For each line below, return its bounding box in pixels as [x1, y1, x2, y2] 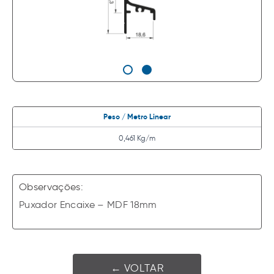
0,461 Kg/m [119, 133, 155, 143]
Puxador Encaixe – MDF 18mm [19, 199, 157, 211]
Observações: [19, 181, 84, 193]
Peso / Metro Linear [103, 112, 171, 122]
